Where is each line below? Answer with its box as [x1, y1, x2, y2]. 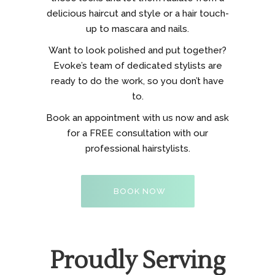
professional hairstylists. [85, 143, 190, 154]
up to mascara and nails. [86, 23, 189, 34]
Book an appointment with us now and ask [46, 112, 229, 123]
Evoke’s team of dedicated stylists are [53, 60, 222, 71]
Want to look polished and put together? [48, 45, 227, 56]
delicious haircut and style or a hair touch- [46, 8, 229, 19]
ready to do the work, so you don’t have [51, 76, 224, 87]
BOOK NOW [113, 187, 166, 196]
